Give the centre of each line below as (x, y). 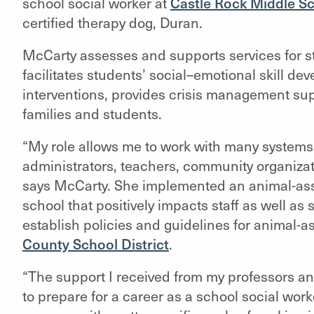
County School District (95, 244)
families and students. (92, 114)
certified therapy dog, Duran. (112, 22)
